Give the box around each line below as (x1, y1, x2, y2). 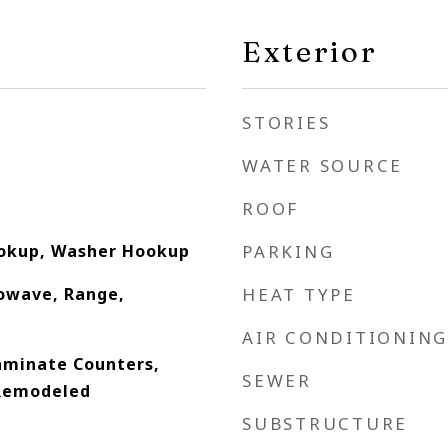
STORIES (242, 111, 331, 134)
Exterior (242, 34, 377, 69)
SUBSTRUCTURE (242, 412, 408, 435)
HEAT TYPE (242, 283, 356, 306)
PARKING (242, 240, 335, 263)
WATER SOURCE (242, 154, 403, 177)
